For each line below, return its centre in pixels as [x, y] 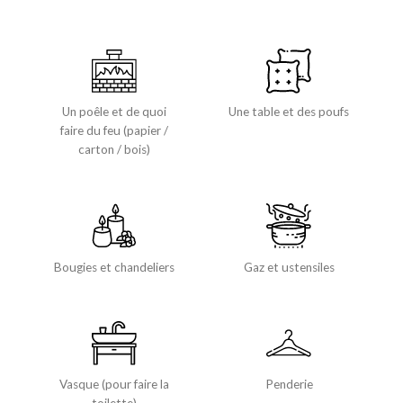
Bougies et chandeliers [114, 267]
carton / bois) [114, 150]
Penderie [289, 384]
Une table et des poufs [289, 112]
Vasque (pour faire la [114, 384]
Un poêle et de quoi [114, 112]
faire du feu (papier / [114, 131]
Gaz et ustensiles [289, 267]
